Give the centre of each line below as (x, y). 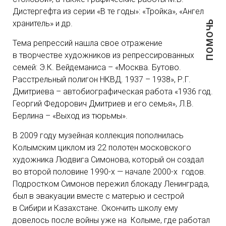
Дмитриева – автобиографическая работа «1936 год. (113, 92)
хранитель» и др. (43, 23)
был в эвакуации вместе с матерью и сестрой (98, 196)
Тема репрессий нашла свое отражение (88, 43)
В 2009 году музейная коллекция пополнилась (98, 135)
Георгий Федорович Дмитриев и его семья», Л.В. (103, 104)
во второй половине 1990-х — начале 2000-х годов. (111, 172)
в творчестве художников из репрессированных (103, 55)
